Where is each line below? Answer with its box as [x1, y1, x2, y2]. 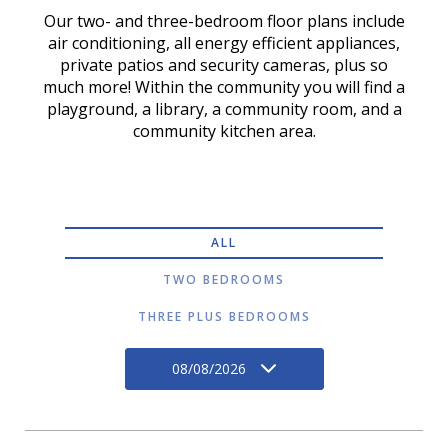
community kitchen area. [132, 120, 316, 142]
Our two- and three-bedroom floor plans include [43, 10, 405, 32]
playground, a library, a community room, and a [46, 98, 402, 120]
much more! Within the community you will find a [43, 76, 405, 98]
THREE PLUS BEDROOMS [137, 308, 311, 325]
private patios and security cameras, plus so [60, 54, 388, 76]
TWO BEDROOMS [163, 271, 285, 288]
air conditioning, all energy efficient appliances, [48, 32, 400, 54]
